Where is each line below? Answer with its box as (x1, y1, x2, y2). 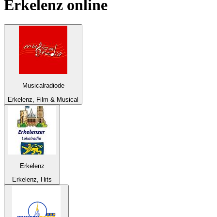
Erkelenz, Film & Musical (8, 95, 78, 103)
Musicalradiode (22, 82, 64, 90)
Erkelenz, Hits (12, 176, 52, 184)
